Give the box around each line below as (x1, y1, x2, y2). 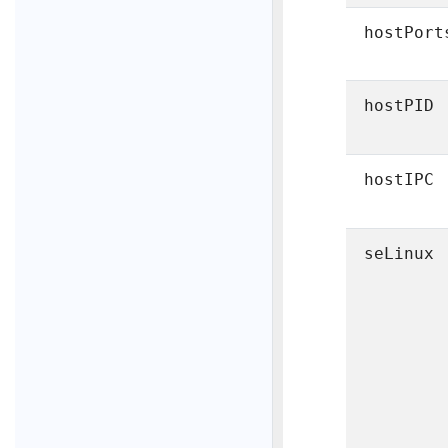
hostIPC (364, 170, 435, 189)
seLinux (364, 244, 435, 263)
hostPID (364, 96, 435, 115)
